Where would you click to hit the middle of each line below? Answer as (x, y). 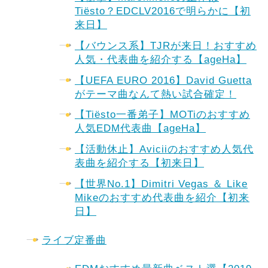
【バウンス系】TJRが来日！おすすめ (166, 45)
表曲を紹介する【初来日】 (139, 163)
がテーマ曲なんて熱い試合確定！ (156, 94)
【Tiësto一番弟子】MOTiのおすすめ (162, 115)
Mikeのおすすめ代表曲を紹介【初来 (162, 197)
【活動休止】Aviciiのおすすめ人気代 (164, 149)
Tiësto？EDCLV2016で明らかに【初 (163, 11)
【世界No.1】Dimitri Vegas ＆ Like (161, 184)
